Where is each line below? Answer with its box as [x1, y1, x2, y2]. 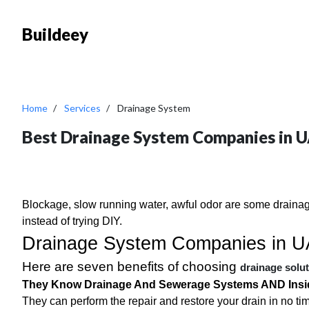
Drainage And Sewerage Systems [84, 279, 259, 290]
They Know [22, 279, 84, 290]
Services [64, 102, 101, 114]
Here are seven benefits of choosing [22, 259, 240, 274]
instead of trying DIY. [22, 215, 122, 227]
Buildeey [22, 24, 88, 44]
